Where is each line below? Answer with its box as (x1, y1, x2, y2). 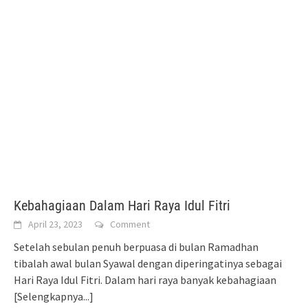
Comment (110, 218, 150, 231)
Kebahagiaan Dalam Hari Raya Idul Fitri (14, 197, 230, 214)
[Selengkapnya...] (14, 289, 93, 304)
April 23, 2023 (28, 218, 82, 231)
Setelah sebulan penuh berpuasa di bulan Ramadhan (14, 240, 258, 254)
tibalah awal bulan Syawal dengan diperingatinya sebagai (14, 256, 282, 271)
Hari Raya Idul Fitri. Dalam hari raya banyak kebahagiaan (14, 273, 276, 287)
